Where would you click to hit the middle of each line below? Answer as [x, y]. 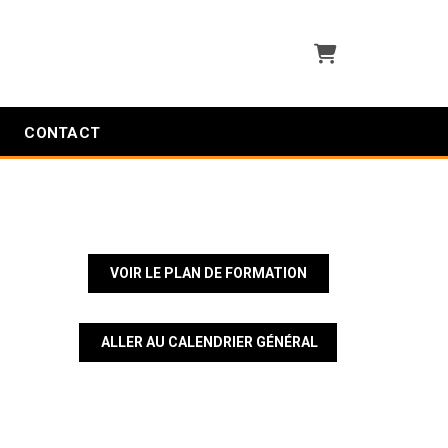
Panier [333, 50]
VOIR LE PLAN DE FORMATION [208, 273]
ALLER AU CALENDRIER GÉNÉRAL [209, 342]
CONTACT [62, 133]
